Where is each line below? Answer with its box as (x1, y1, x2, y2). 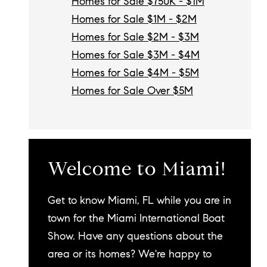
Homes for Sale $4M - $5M (72, 66, 199, 80)
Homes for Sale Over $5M (72, 84, 193, 98)
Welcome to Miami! (48, 156, 226, 181)
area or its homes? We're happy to (48, 246, 212, 260)
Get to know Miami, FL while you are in (48, 193, 231, 207)
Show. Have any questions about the (48, 228, 223, 243)
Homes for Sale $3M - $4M (72, 48, 200, 62)
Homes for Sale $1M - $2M (72, 13, 197, 26)
